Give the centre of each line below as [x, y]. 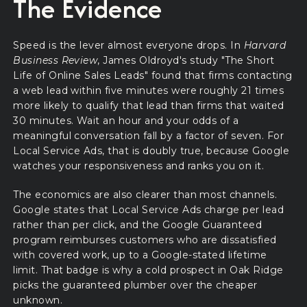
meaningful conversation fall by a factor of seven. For [149, 136]
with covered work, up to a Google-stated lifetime [140, 255]
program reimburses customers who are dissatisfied [145, 240]
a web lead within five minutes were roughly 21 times [149, 91]
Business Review [56, 61]
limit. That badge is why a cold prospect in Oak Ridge [148, 270]
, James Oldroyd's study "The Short [186, 61]
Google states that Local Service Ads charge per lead [149, 209]
